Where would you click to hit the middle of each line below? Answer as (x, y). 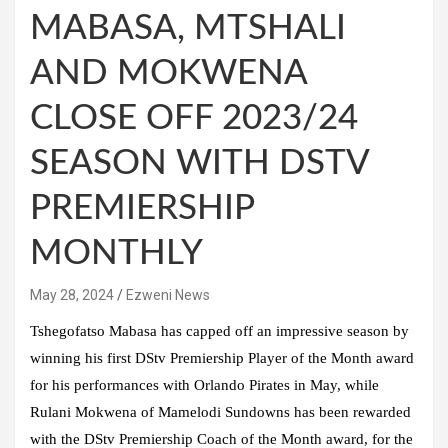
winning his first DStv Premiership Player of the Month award (222, 357)
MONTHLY (116, 253)
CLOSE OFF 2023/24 (194, 118)
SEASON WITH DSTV (199, 163)
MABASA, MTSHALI (188, 28)
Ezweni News (168, 294)
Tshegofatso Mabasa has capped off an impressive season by (219, 330)
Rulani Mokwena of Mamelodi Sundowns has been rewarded (220, 411)
